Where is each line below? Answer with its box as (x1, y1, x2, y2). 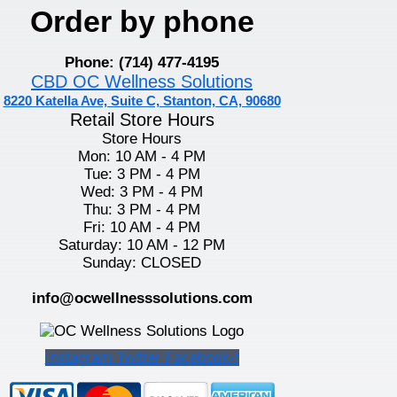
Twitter (115, 348, 160, 366)
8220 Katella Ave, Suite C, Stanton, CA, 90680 (3, 92, 281, 108)
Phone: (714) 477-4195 (65, 53, 219, 71)
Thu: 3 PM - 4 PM (83, 200, 200, 218)
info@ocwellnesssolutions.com (31, 289, 253, 307)
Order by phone (29, 4, 254, 38)
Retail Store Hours (69, 109, 214, 129)
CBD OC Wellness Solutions (31, 71, 253, 91)
